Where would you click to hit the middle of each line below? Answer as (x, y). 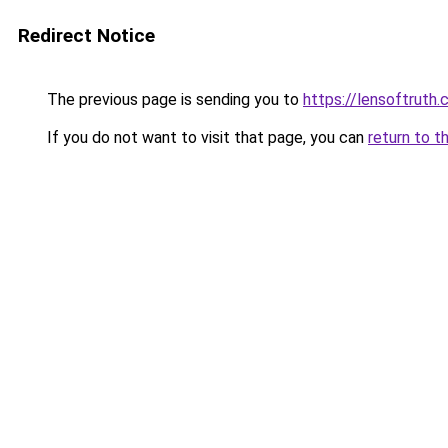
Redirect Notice (86, 35)
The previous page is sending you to (173, 99)
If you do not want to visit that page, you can (205, 137)
